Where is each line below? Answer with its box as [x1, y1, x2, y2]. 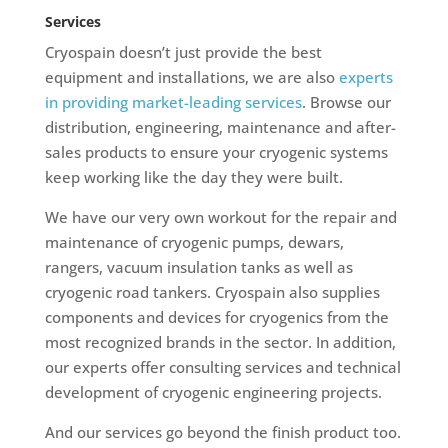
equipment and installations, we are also [44, 67, 339, 88]
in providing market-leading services [44, 92, 302, 113]
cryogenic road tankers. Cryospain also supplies [44, 282, 380, 303]
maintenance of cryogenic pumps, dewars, [44, 232, 344, 253]
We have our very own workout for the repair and [44, 207, 397, 228]
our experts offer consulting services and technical [44, 357, 401, 378]
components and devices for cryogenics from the [44, 307, 389, 328]
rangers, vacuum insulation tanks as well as [44, 257, 353, 278]
